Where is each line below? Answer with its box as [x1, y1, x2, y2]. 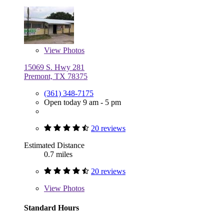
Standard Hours [24, 203, 79, 212]
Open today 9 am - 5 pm [44, 97, 121, 106]
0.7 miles [44, 149, 72, 158]
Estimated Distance [24, 140, 84, 149]
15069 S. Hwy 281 [24, 62, 84, 71]
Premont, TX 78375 [24, 71, 87, 80]
